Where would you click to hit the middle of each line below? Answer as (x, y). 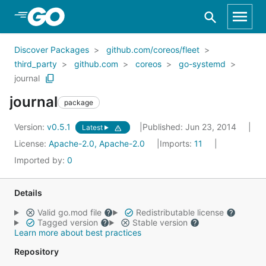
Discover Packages (52, 50)
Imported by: (41, 160)
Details (28, 193)
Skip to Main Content (72, 16)
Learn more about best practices (78, 232)
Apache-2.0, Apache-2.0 (97, 143)
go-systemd (202, 64)
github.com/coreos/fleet (153, 50)
